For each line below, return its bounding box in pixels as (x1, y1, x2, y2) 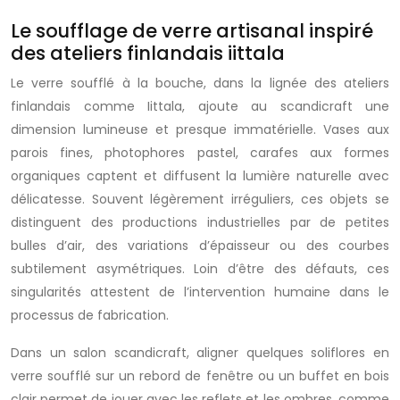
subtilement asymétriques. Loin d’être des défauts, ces (11, 260, 389, 278)
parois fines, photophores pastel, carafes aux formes (11, 144, 389, 162)
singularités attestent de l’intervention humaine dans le (11, 283, 389, 301)
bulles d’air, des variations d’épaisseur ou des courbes (11, 237, 389, 254)
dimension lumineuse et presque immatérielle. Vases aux (11, 121, 389, 138)
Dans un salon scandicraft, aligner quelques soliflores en (11, 344, 389, 362)
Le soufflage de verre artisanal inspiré (11, 18, 373, 44)
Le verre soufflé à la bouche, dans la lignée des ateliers (11, 74, 389, 92)
